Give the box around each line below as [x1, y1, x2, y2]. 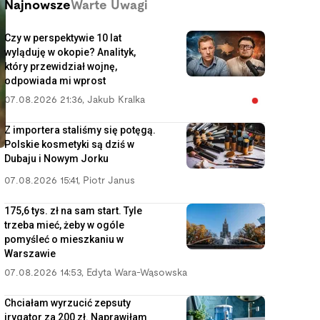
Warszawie [4, 248, 56, 259]
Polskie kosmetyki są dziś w [4, 139, 134, 150]
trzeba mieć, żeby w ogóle [4, 219, 124, 231]
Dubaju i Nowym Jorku [4, 153, 109, 164]
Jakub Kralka [87, 96, 145, 105]
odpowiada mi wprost [4, 75, 106, 86]
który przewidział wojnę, [4, 61, 117, 72]
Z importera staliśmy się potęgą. [4, 124, 156, 136]
